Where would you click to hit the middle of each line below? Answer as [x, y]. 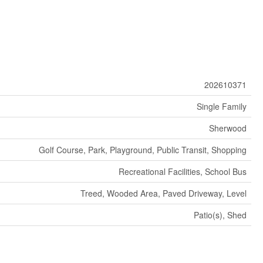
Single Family [221, 106]
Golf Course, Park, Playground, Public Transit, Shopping [142, 149]
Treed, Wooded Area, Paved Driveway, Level [163, 193]
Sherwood [227, 128]
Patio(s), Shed [220, 215]
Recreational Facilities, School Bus [182, 171]
